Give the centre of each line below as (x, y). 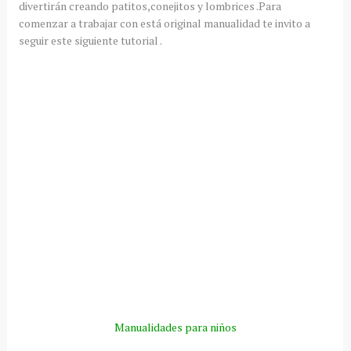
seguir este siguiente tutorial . (90, 40)
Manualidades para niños (175, 327)
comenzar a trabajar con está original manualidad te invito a (164, 23)
